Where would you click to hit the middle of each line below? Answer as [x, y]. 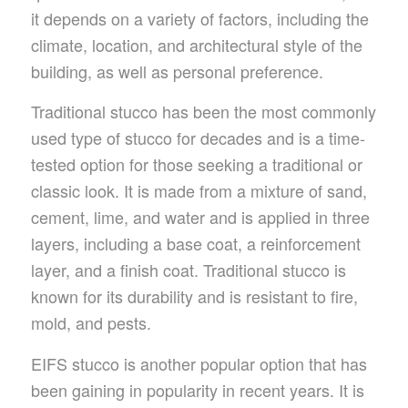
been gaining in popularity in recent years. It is [197, 389]
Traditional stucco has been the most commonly [203, 112]
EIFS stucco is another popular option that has [199, 363]
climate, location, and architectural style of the [196, 44]
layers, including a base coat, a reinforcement [195, 244]
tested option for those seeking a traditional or [196, 164]
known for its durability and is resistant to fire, [194, 296]
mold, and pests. [91, 323]
